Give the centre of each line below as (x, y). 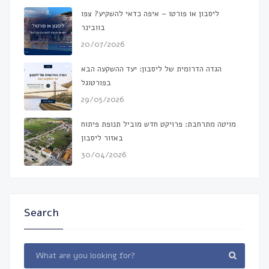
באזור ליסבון (102, 138)
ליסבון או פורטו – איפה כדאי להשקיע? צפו (150, 14)
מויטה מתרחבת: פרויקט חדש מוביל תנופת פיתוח (159, 124)
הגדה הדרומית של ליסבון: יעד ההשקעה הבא (151, 69)
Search (41, 212)
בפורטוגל (96, 83)
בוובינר (93, 27)
